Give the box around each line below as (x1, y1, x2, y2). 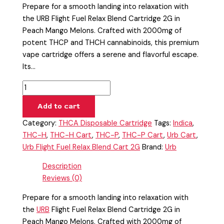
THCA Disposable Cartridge (58, 118, 152, 128)
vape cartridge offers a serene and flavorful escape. (22, 50, 199, 60)
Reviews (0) (42, 173, 82, 183)
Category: (22, 118, 59, 128)
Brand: (142, 142, 165, 152)
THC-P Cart (122, 130, 164, 140)
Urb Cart (167, 130, 197, 140)
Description (42, 161, 82, 171)
